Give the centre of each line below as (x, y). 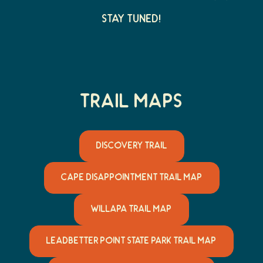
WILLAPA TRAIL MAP (131, 209)
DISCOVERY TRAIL (131, 146)
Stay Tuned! (131, 20)
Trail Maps (131, 101)
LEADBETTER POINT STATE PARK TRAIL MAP (131, 241)
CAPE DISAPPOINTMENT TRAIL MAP (131, 177)
